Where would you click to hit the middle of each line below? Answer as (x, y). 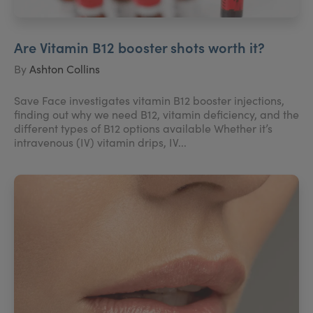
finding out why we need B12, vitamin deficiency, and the (156, 114)
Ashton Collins (65, 68)
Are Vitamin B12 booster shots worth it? (139, 46)
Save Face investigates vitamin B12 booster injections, (149, 100)
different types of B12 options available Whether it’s (143, 128)
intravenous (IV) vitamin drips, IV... (100, 142)
